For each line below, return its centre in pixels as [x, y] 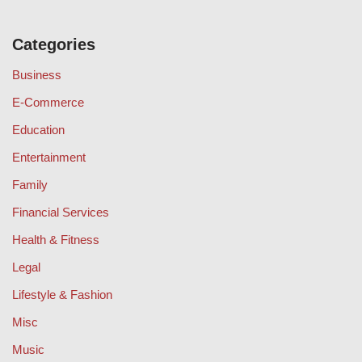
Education [38, 129]
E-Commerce [48, 102]
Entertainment [49, 157]
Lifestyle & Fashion [62, 294]
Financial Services [61, 212]
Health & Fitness [56, 239]
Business [37, 74]
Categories [54, 44]
